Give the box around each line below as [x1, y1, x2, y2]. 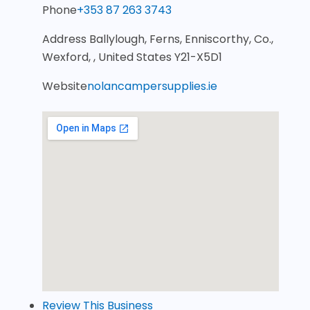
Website [42, 78, 87, 94]
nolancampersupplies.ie [86, 78, 217, 94]
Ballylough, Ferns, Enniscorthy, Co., [89, 31, 273, 47]
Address [42, 31, 89, 47]
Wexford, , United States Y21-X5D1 [42, 49, 222, 65]
